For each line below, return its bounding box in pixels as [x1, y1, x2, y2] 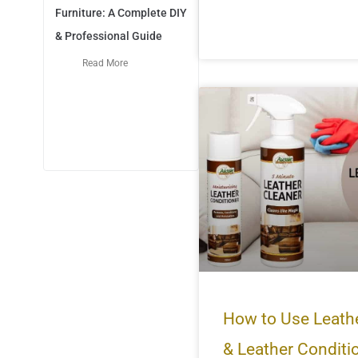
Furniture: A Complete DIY [54, 6, 187, 20]
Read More [82, 58, 128, 70]
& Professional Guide [54, 30, 162, 43]
